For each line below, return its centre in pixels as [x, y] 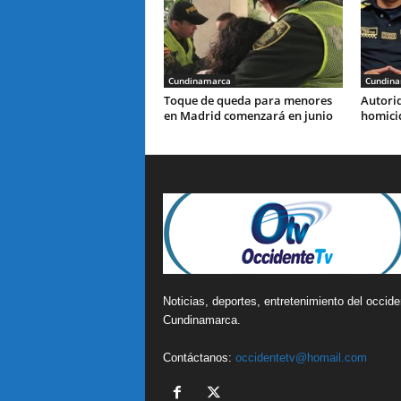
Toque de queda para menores [247, 101]
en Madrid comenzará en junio [248, 116]
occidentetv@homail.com [301, 358]
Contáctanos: [199, 358]
